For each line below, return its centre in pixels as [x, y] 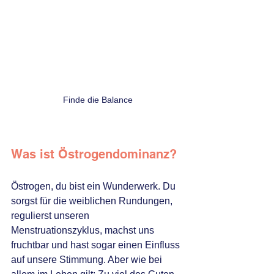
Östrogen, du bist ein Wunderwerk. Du [94, 187]
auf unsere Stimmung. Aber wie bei [88, 260]
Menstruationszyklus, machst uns [84, 231]
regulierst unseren [51, 216]
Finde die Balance [98, 100]
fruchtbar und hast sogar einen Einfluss [97, 245]
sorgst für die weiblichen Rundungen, [93, 201]
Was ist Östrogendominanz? [94, 154]
